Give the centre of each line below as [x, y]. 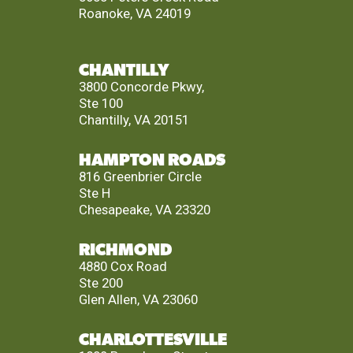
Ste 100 [100, 104]
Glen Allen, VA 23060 [138, 300]
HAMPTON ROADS [152, 161]
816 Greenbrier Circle [140, 177]
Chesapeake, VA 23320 [144, 210]
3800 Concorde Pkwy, [141, 87]
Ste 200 [100, 283]
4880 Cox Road [123, 267]
